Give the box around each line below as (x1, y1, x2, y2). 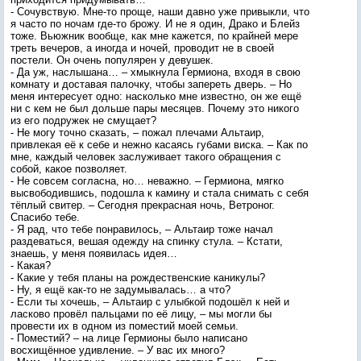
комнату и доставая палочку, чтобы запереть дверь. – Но (10, 78, 292, 90)
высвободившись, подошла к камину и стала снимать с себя (10, 187, 309, 199)
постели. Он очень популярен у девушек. (10, 54, 214, 66)
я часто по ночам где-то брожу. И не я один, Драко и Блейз (10, 18, 300, 30)
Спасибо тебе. (10, 211, 80, 223)
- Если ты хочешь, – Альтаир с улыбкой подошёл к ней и (10, 296, 289, 308)
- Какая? (10, 259, 51, 272)
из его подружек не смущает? (10, 114, 156, 127)
